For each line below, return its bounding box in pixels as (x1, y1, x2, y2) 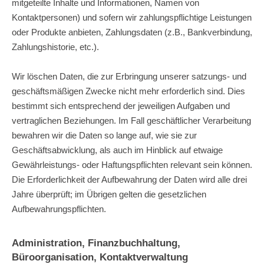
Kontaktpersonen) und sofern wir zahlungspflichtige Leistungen (12, 12, 252, 22)
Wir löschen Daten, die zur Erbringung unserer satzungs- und (12, 71, 246, 81)
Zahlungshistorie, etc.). (12, 41, 99, 52)
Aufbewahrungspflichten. (12, 203, 106, 214)
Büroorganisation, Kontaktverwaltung (12, 251, 188, 262)
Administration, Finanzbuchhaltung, (12, 237, 180, 248)
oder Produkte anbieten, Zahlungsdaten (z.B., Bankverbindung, (12, 27, 252, 37)
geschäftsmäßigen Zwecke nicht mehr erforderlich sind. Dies (12, 85, 245, 96)
